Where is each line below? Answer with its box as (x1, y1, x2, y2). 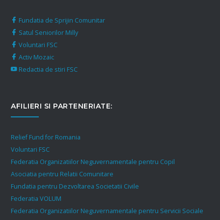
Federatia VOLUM (11, 194, 62, 203)
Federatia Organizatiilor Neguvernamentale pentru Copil (11, 157, 175, 166)
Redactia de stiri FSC (17, 65, 78, 74)
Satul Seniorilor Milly (17, 28, 79, 37)
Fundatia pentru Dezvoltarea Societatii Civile (11, 182, 139, 191)
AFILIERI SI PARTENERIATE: (11, 101, 112, 110)
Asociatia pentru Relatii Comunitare (11, 169, 114, 178)
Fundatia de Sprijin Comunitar (17, 16, 106, 25)
